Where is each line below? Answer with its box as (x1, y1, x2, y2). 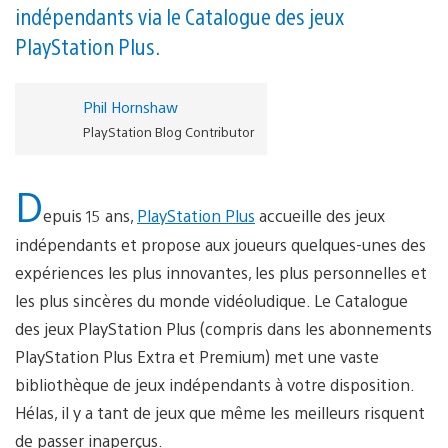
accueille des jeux (255, 204, 385, 226)
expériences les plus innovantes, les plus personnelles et (15, 261, 427, 283)
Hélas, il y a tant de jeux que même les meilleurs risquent (15, 401, 425, 423)
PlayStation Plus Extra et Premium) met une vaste (15, 345, 379, 367)
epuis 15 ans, (43, 204, 137, 226)
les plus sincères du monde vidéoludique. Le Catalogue (15, 289, 408, 311)
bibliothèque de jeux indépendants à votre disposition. (15, 373, 414, 395)
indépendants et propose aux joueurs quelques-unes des (15, 233, 426, 255)
